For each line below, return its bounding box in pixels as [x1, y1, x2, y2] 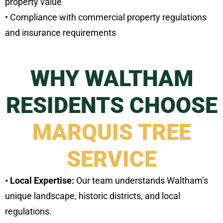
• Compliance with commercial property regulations [5, 12, 207, 23]
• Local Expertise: [5, 175, 74, 186]
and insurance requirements [5, 27, 116, 38]
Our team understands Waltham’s [74, 175, 208, 186]
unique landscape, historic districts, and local [5, 191, 180, 202]
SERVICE [66, 146, 157, 173]
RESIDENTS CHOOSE [5, 92, 218, 119]
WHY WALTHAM [30, 65, 193, 92]
